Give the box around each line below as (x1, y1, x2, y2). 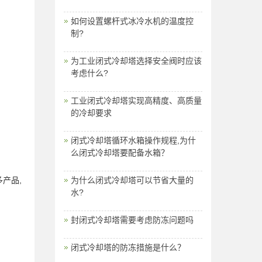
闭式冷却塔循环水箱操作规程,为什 (70, 135, 196, 145)
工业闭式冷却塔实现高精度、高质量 (70, 95, 202, 105)
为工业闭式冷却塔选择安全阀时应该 (70, 56, 202, 65)
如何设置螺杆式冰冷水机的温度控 (70, 16, 194, 26)
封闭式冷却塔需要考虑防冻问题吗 (70, 215, 194, 225)
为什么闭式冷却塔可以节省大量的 (70, 175, 194, 185)
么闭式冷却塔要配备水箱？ (70, 147, 169, 157)
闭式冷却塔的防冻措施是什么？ (70, 242, 185, 252)
